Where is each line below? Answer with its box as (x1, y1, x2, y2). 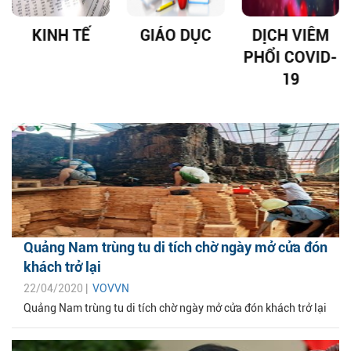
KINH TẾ (31, 26, 90, 45)
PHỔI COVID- (243, 48, 338, 67)
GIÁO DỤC (139, 26, 212, 45)
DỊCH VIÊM (251, 26, 329, 45)
